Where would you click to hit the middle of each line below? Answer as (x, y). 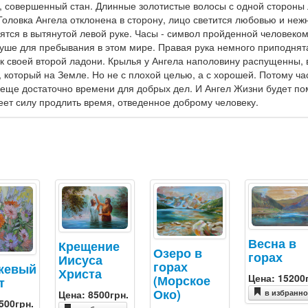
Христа (80, 273)
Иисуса (81, 259)
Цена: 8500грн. (94, 294)
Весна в (273, 243)
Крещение (89, 245)
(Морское (182, 280)
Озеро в (178, 253)
